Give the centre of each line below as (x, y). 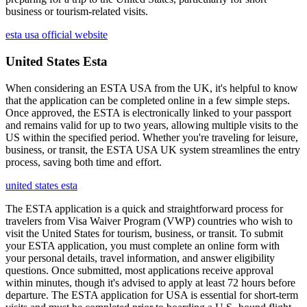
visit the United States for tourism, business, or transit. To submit (144, 233)
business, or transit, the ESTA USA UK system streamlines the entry (153, 149)
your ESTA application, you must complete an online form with (143, 245)
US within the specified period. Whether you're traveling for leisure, (152, 137)
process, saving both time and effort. (84, 162)
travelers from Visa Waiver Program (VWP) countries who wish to (149, 221)
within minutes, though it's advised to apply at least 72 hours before (150, 282)
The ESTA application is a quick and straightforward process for (144, 208)
